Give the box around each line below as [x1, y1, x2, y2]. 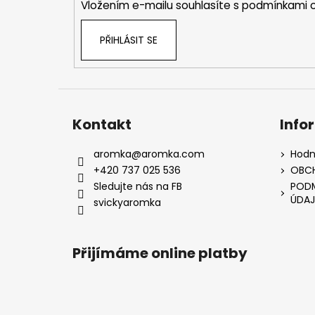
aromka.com [141, 147, 205, 162]
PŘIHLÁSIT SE [99, 32, 157, 47]
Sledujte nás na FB [94, 179, 182, 194]
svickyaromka [94, 195, 161, 210]
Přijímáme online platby [72, 243, 247, 264]
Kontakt [72, 115, 131, 135]
